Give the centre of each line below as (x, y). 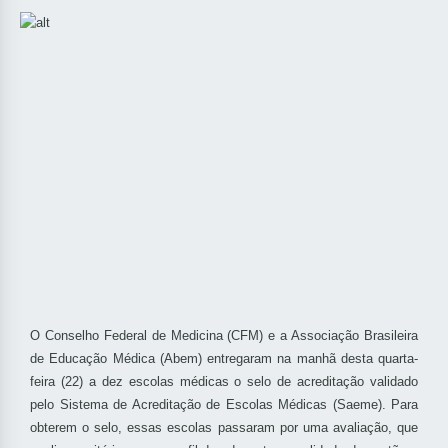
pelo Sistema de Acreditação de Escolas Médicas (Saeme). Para (224, 405)
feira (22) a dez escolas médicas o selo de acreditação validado (224, 382)
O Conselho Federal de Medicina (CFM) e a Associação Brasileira (224, 336)
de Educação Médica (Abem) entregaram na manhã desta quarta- (224, 359)
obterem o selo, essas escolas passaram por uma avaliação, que (224, 428)
